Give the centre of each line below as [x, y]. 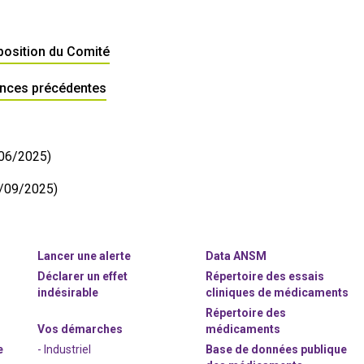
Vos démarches [80, 329]
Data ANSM [236, 256]
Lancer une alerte [84, 256]
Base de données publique [277, 349]
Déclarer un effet [83, 276]
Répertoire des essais [265, 276]
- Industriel [65, 349]
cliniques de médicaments [277, 292]
